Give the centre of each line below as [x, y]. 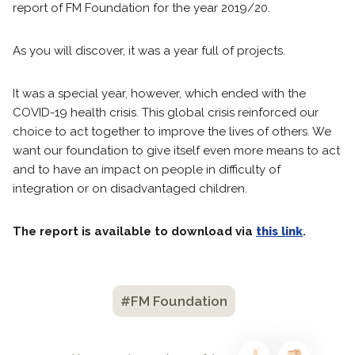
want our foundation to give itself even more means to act [176, 151]
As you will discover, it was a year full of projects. [149, 51]
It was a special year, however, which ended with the [159, 94]
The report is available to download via [134, 231]
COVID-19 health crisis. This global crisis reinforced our [166, 113]
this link [279, 231]
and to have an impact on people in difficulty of [147, 170]
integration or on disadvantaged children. [130, 189]
